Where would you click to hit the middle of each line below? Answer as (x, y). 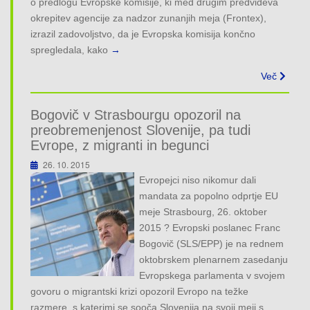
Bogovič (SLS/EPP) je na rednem (212, 243)
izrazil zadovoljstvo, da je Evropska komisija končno (143, 34)
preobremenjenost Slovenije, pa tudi (140, 130)
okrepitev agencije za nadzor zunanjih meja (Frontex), (148, 18)
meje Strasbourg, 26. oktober (203, 211)
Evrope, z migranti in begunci (120, 145)
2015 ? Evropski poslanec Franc (210, 227)
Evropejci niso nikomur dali (198, 180)
